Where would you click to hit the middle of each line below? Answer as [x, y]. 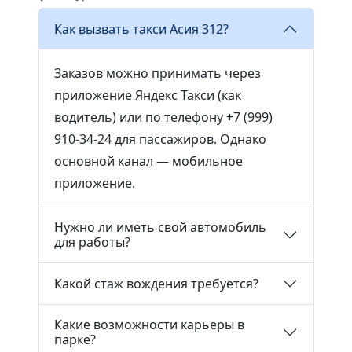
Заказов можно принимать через [158, 73]
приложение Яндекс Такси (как [148, 95]
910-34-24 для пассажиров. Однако [160, 139]
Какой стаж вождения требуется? [156, 283]
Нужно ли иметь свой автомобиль [160, 227]
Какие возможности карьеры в [149, 324]
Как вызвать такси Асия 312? [141, 29]
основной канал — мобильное [148, 161]
